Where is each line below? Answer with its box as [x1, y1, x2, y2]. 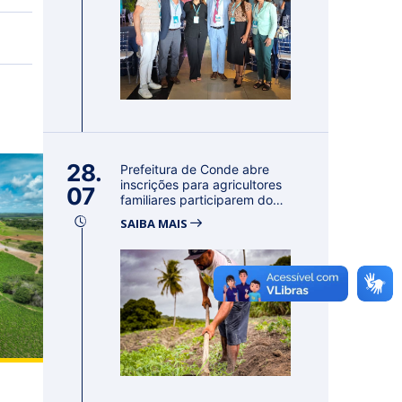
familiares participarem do [120, 192, 273, 207]
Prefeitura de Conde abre [120, 162, 269, 177]
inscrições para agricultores [120, 177, 282, 192]
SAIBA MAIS [120, 215, 190, 232]
